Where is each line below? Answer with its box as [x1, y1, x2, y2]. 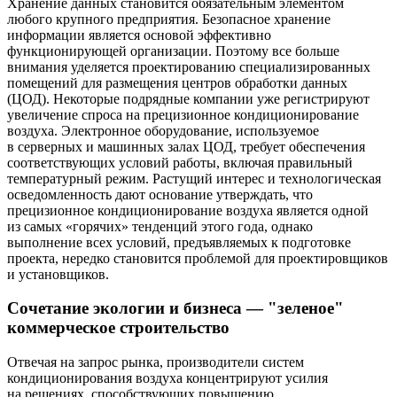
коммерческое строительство [7, 318, 230, 338]
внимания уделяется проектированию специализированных [7, 58, 370, 74]
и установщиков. [7, 266, 109, 282]
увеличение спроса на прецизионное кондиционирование [7, 106, 359, 122]
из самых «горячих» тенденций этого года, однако [7, 218, 313, 234]
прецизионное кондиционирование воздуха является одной [7, 202, 369, 218]
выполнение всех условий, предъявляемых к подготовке [7, 234, 351, 250]
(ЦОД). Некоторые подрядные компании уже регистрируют [7, 90, 370, 106]
